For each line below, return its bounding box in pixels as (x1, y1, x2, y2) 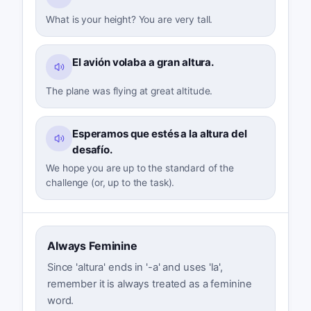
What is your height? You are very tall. (46, 13, 213, 25)
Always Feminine (47, 238, 137, 253)
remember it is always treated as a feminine (47, 278, 252, 291)
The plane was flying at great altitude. (46, 85, 213, 96)
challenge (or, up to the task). (46, 177, 175, 189)
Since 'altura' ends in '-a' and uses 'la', (47, 261, 223, 274)
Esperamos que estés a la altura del (72, 126, 247, 140)
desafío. (72, 142, 112, 156)
